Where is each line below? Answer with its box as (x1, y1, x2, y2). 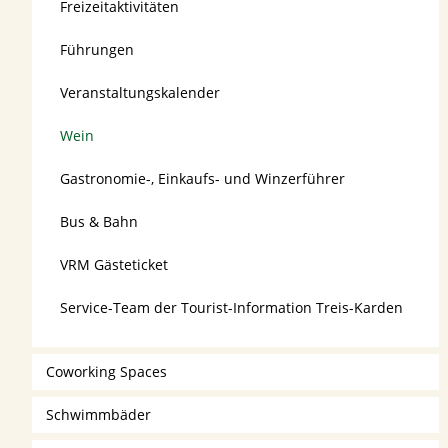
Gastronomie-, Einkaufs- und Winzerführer (60, 169, 346, 189)
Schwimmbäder (46, 405, 152, 425)
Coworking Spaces (46, 362, 168, 382)
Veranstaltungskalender (60, 83, 221, 103)
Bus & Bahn (60, 212, 139, 232)
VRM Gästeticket (60, 255, 169, 275)
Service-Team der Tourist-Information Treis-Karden (60, 298, 404, 318)
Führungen (60, 40, 135, 60)
